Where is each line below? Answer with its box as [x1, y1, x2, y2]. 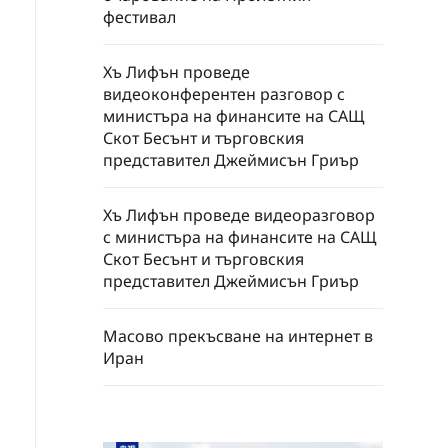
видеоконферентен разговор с [103, 83, 345, 105]
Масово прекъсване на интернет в [103, 325, 373, 347]
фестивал [103, 6, 176, 28]
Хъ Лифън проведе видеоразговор [103, 204, 375, 226]
